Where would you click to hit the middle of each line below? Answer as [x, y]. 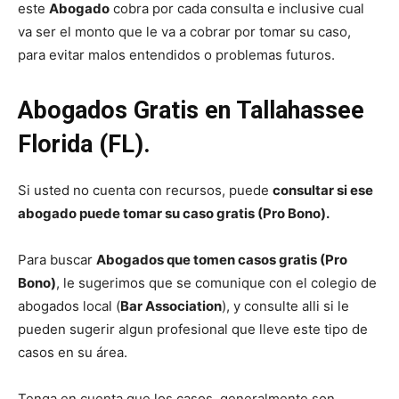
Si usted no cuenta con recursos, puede [145, 190]
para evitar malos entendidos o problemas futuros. [176, 54]
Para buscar [57, 259]
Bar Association [171, 305]
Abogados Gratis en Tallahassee [191, 110]
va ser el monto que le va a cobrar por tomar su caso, [184, 31]
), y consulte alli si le [285, 305]
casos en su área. [73, 352]
